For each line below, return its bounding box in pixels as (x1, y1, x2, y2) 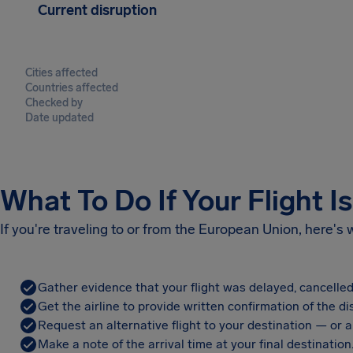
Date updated (25, 111, 94, 124)
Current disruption (38, 2, 157, 19)
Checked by (25, 96, 83, 110)
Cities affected (25, 66, 98, 80)
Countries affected (25, 81, 118, 95)
